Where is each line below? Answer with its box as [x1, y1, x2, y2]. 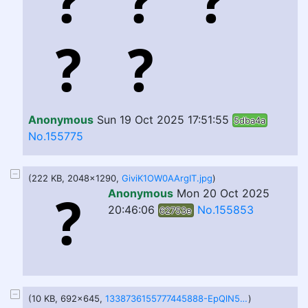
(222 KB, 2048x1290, [28, 173, 122, 184]
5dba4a [234, 115, 266, 126]
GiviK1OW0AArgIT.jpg [122, 173, 212, 184]
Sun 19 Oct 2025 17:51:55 [97, 113, 229, 126]
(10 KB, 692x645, [28, 293, 105, 304]
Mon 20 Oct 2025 [177, 186, 269, 200]
